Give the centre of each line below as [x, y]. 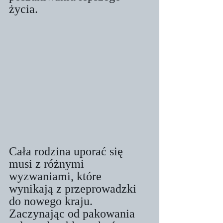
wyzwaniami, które [57, 176]
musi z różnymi [48, 164]
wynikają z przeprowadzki [74, 188]
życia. [23, 9]
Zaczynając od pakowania [73, 213]
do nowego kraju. [52, 201]
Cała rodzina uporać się [67, 151]
